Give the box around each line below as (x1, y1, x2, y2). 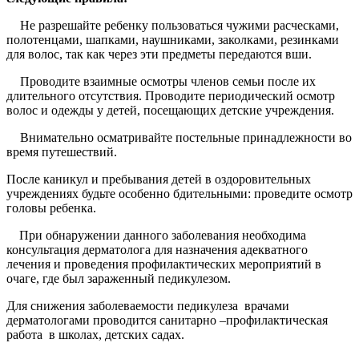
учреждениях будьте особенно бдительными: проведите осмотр (6, 186, 353, 200)
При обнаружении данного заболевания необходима (6, 228, 306, 242)
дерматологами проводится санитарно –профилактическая (6, 313, 328, 327)
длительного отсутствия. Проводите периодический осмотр (6, 88, 335, 103)
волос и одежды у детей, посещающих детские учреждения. (6, 103, 334, 117)
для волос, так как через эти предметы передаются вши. (6, 46, 312, 61)
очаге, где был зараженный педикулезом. (6, 271, 231, 285)
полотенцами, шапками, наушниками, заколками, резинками (6, 32, 339, 46)
